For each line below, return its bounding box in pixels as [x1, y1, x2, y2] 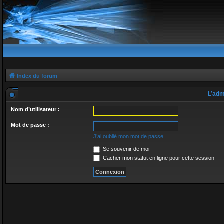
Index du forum [17, 73, 57, 79]
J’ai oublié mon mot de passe [93, 133, 163, 139]
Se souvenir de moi [101, 146, 149, 152]
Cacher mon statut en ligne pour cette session [101, 154, 214, 161]
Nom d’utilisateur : [11, 106, 60, 112]
